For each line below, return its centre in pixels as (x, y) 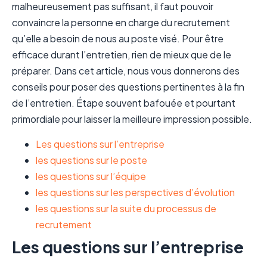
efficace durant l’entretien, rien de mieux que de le (122, 55)
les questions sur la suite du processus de (126, 208)
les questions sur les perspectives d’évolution (135, 192)
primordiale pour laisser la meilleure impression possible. (132, 119)
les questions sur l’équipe (91, 176)
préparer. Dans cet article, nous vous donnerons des (126, 71)
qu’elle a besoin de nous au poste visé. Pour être (118, 39)
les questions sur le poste (91, 160)
